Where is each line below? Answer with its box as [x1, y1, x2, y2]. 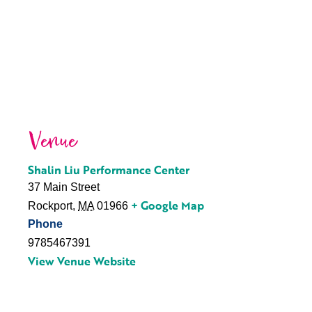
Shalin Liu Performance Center [28, 162, 189, 178]
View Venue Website [28, 253, 136, 270]
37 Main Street [28, 181, 100, 193]
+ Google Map [131, 197, 204, 214]
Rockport [28, 200, 72, 212]
